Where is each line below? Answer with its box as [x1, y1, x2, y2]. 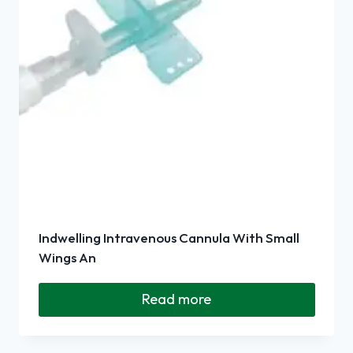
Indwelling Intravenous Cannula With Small [38, 229, 299, 247]
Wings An [38, 249, 96, 266]
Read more [142, 290, 211, 309]
